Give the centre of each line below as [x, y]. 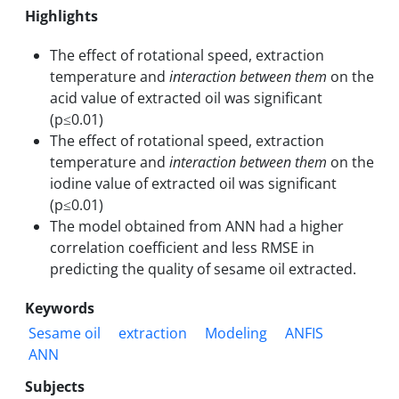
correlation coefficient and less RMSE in [182, 247]
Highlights [61, 16]
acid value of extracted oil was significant [186, 98]
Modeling [236, 333]
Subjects [55, 386]
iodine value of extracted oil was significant [193, 183]
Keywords [60, 308]
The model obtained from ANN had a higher [197, 226]
